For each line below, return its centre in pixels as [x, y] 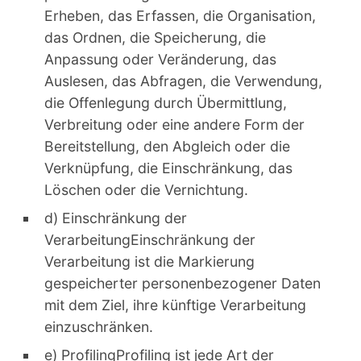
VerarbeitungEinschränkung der [150, 239]
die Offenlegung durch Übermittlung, [166, 102]
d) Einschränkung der [116, 218]
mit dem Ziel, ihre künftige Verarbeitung [175, 305]
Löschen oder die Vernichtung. [146, 189]
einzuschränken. [99, 326]
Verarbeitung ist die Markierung [149, 261]
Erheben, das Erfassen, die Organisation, [180, 15]
